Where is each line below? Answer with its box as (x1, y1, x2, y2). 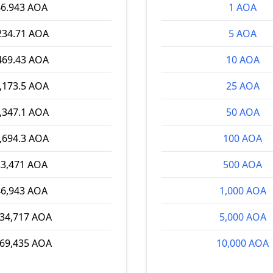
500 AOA (223, 158, 262, 171)
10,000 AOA (216, 236, 269, 250)
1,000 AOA (219, 184, 266, 197)
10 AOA (225, 53, 260, 66)
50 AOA (225, 105, 260, 119)
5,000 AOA (219, 210, 266, 224)
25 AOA (225, 79, 260, 93)
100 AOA (223, 132, 262, 145)
